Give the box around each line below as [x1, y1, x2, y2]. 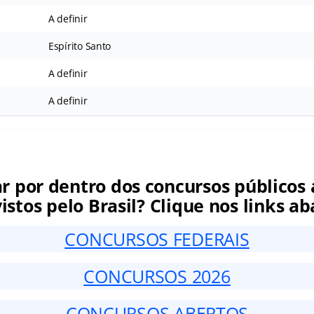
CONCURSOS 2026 [83, 264, 231, 288]
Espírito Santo [48, 39, 111, 53]
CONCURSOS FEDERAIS [64, 227, 250, 251]
